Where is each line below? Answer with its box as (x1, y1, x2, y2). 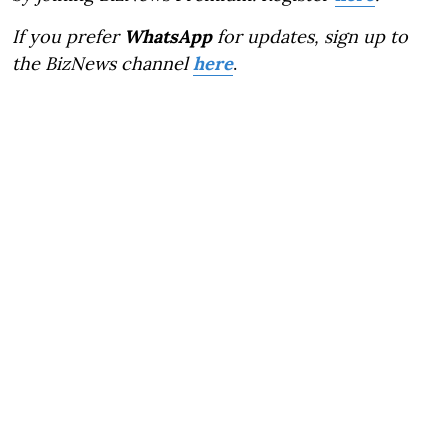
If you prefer (12, 25, 124, 49)
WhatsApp (124, 25, 212, 49)
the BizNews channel (12, 52, 193, 76)
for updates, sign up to (212, 25, 408, 49)
